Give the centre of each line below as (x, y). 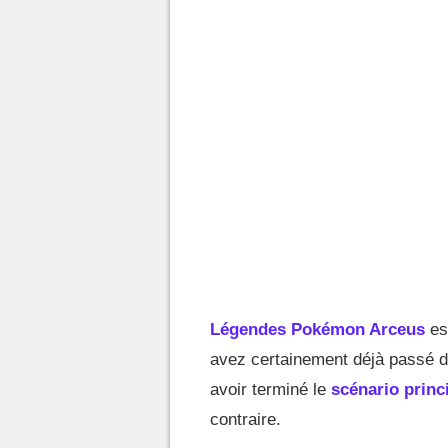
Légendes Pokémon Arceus (317, 329)
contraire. (245, 419)
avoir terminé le (270, 389)
